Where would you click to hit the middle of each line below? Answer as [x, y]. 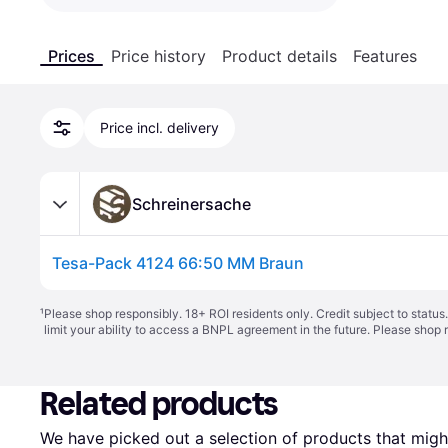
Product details [279, 56]
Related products [159, 404]
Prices [71, 56]
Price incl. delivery [159, 127]
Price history [158, 56]
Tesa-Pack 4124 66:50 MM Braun [178, 263]
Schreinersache [191, 203]
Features [385, 56]
